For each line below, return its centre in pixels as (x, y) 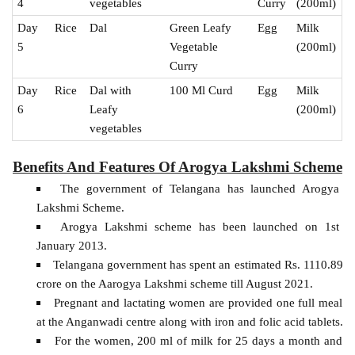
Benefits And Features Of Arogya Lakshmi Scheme (177, 166)
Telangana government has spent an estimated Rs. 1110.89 (198, 264)
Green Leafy (201, 28)
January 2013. (71, 245)
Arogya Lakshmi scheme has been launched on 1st (200, 226)
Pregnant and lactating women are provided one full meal (198, 302)
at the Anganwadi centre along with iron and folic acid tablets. (189, 321)
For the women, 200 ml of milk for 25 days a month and (198, 340)
